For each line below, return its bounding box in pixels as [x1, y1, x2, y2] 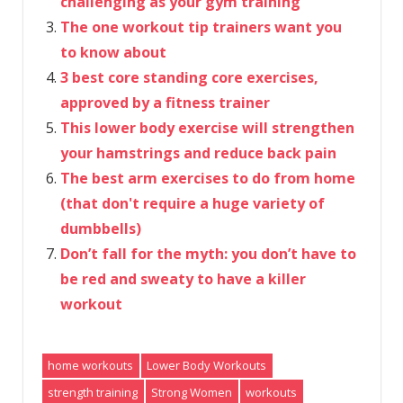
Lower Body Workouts [147, 357, 267, 374]
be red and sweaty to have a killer [59, 268, 306, 289]
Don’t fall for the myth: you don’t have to [59, 243, 356, 264]
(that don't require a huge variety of [59, 193, 325, 213]
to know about [59, 41, 166, 62]
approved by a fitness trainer [59, 92, 270, 112]
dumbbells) [59, 218, 141, 238]
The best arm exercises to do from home [59, 167, 355, 188]
